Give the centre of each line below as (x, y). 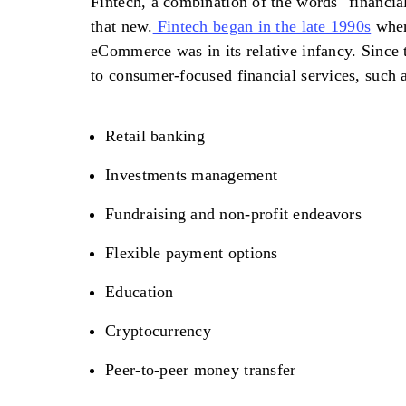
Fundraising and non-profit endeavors (233, 214)
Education (140, 292)
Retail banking (155, 136)
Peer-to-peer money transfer (201, 370)
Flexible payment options (192, 253)
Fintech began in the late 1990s (262, 27)
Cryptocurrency (158, 331)
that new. (122, 27)
